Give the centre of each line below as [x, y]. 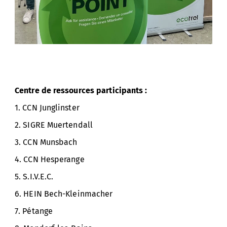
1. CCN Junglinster [47, 108]
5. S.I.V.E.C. [34, 177]
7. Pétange [34, 211]
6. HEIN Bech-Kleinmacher [64, 194]
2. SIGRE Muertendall [54, 125]
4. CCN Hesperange [50, 159]
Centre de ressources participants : [81, 90]
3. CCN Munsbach [46, 142]
